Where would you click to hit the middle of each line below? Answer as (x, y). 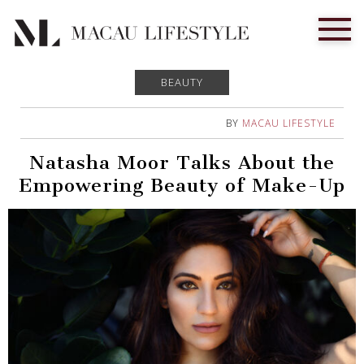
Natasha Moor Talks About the (182, 163)
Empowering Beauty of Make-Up (182, 186)
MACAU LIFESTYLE (289, 123)
